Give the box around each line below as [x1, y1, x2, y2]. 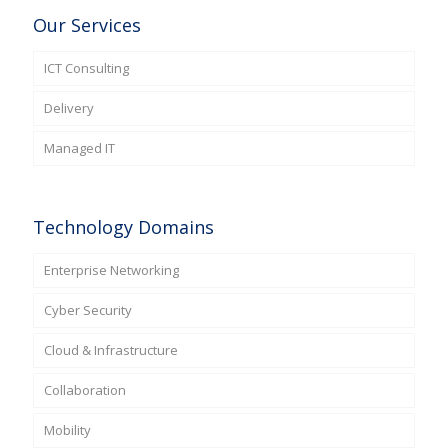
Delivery [44, 98, 94, 117]
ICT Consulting [44, 58, 129, 77]
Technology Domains [33, 214, 214, 239]
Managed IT [44, 138, 115, 157]
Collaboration [44, 380, 126, 399]
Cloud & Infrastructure [44, 340, 178, 359]
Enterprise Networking [44, 260, 179, 279]
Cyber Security [44, 300, 132, 319]
